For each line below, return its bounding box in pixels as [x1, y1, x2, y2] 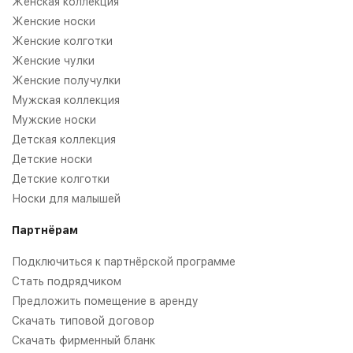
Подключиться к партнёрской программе [12, 255, 236, 268]
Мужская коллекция [12, 93, 120, 106]
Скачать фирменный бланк [12, 333, 155, 347]
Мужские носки [12, 113, 96, 126]
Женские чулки [12, 54, 95, 67]
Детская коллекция [12, 132, 116, 146]
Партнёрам [12, 223, 78, 236]
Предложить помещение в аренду [12, 294, 199, 307]
